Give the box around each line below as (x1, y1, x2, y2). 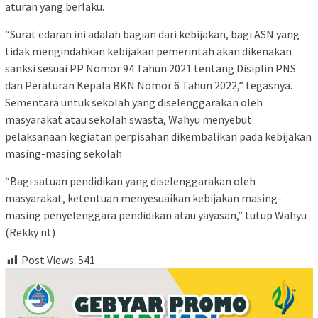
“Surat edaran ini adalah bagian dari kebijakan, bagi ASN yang (5, 26, 300, 41)
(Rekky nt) (5, 224, 55, 239)
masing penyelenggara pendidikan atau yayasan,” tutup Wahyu (5, 207, 307, 222)
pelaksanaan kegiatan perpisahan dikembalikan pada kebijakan (5, 128, 312, 143)
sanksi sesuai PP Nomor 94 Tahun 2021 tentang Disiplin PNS (5, 60, 296, 75)
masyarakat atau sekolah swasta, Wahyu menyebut (5, 111, 252, 126)
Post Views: (21, 252, 76, 267)
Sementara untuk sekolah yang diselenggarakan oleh (5, 94, 263, 109)
